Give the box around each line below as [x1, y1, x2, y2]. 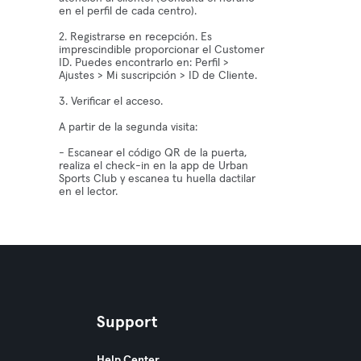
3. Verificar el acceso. [59, 96, 164, 107]
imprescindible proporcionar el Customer [59, 44, 265, 56]
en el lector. [59, 186, 118, 197]
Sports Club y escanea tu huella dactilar [59, 173, 256, 185]
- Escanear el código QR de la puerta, [59, 147, 247, 159]
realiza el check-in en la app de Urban [59, 160, 249, 172]
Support [96, 314, 157, 330]
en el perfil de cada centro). [59, 6, 197, 17]
